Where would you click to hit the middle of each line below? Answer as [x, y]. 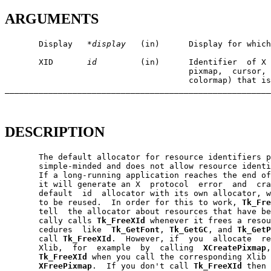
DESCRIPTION [55, 132]
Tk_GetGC [189, 230]
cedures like [58, 230]
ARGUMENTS [52, 19]
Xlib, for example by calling [104, 248]
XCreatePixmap [235, 248]
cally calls [51, 221]
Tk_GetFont [135, 230]
